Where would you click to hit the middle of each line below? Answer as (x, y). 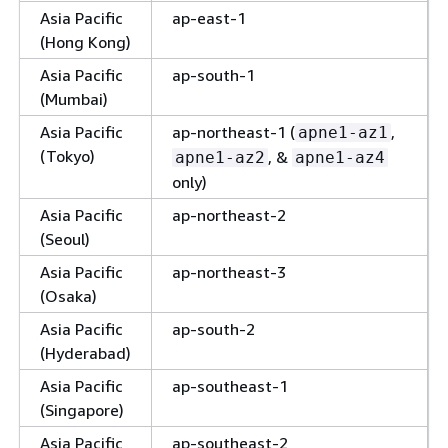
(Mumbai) (74, 98)
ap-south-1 (213, 74)
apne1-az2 (220, 157)
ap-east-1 (209, 17)
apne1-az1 (343, 132)
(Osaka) (68, 295)
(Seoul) (65, 238)
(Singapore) (82, 409)
